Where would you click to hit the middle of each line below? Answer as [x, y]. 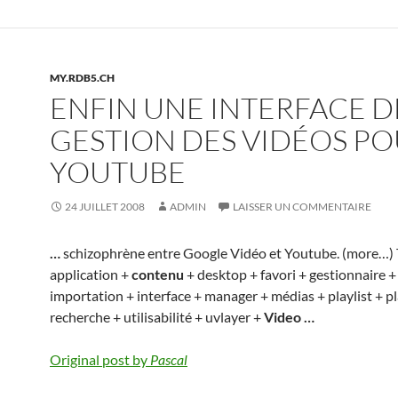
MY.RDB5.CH [82, 77]
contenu [158, 274]
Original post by [100, 359]
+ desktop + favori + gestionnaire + [290, 274]
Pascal [169, 359]
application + [91, 274]
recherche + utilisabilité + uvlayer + [157, 316]
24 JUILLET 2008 [105, 206]
